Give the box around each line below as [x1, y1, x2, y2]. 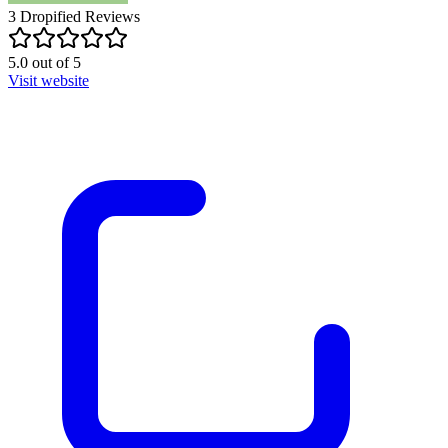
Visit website [8, 71, 89, 89]
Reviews [81, 7, 140, 25]
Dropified [20, 7, 81, 25]
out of [32, 53, 69, 71]
